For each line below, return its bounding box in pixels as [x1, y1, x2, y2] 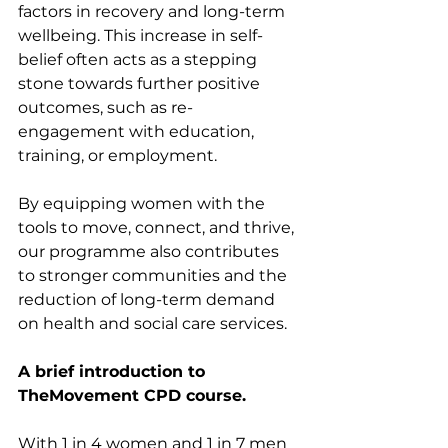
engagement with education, [18, 121, 258, 141]
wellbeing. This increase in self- [18, 25, 263, 45]
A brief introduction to [18, 361, 210, 381]
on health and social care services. [18, 313, 287, 333]
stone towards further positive [18, 73, 264, 93]
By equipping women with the [18, 193, 269, 213]
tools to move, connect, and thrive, [18, 217, 298, 237]
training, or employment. [18, 145, 217, 165]
